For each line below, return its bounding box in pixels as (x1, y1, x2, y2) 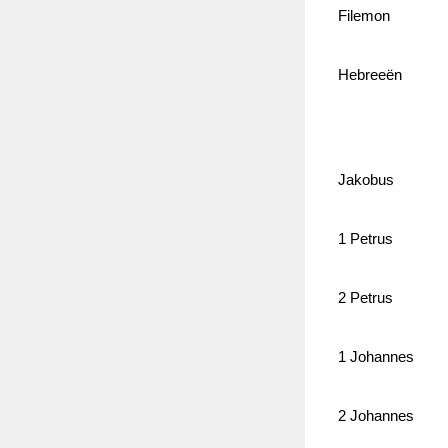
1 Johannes (337, 349, 418, 366)
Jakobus (337, 172, 398, 189)
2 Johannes (337, 408, 418, 425)
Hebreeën (337, 67, 406, 84)
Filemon (337, 8, 394, 25)
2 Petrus (337, 290, 397, 307)
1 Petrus (337, 231, 397, 248)
